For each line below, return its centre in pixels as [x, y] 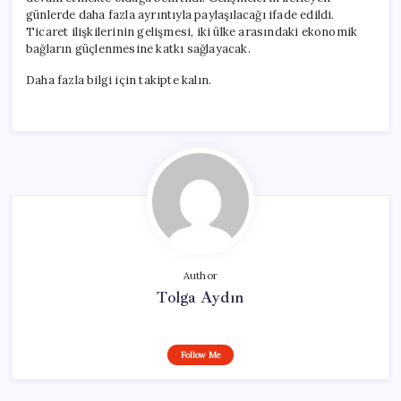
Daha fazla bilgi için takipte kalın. [119, 80]
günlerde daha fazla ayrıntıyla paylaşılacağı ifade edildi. [180, 14]
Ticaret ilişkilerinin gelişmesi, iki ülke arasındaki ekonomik [192, 31]
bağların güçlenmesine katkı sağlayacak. [138, 48]
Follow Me [200, 354]
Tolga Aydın [200, 297]
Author [200, 275]
